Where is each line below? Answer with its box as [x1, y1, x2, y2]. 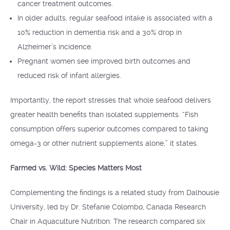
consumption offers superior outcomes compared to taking [10, 125, 208, 133]
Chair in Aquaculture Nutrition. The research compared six [10, 217, 205, 225]
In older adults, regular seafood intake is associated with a [17, 14, 213, 22]
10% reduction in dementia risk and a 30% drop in [17, 28, 182, 36]
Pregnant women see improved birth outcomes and [17, 57, 190, 65]
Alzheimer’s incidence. [17, 43, 92, 51]
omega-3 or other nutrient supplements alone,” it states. [10, 139, 198, 147]
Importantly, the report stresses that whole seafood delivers [10, 96, 211, 104]
